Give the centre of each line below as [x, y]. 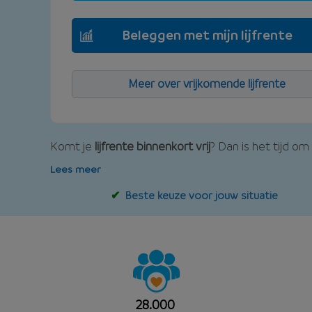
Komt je [72, 146]
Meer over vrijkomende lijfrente [207, 83]
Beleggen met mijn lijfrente [207, 35]
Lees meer [76, 168]
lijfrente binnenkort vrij [153, 146]
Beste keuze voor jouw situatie [201, 195]
